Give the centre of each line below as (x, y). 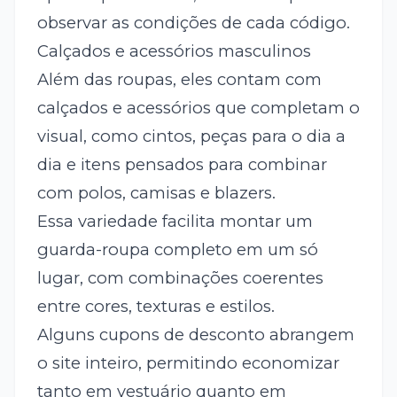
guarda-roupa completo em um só (177, 249)
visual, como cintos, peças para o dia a (191, 136)
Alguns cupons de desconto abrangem (195, 334)
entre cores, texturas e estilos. (156, 306)
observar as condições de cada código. (193, 22)
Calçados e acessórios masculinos (174, 51)
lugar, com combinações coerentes (180, 277)
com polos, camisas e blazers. (156, 192)
